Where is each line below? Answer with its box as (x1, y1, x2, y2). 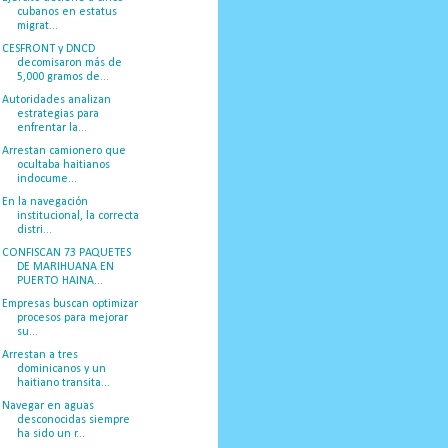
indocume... (16, 172, 77, 185)
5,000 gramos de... (16, 70, 109, 83)
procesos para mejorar (16, 311, 128, 324)
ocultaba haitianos (16, 158, 110, 171)
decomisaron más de (16, 56, 122, 69)
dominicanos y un (16, 362, 106, 375)
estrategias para (16, 107, 99, 120)
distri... (16, 223, 52, 236)
